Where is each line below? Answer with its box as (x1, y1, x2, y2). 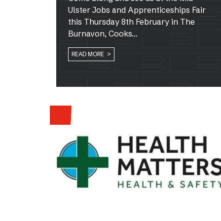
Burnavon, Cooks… (68, 28, 138, 38)
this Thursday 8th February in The (68, 16, 195, 27)
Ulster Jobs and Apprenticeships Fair (68, 4, 206, 15)
